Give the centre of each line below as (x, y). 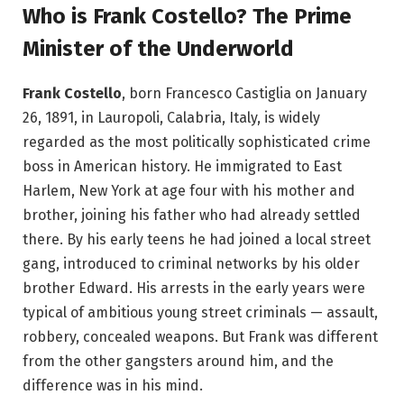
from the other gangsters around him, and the (178, 361)
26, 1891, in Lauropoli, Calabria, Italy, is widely (171, 117)
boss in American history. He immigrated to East (182, 166)
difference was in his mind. (113, 385)
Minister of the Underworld (158, 48)
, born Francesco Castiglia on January (244, 93)
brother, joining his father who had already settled (192, 215)
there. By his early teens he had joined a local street (197, 239)
